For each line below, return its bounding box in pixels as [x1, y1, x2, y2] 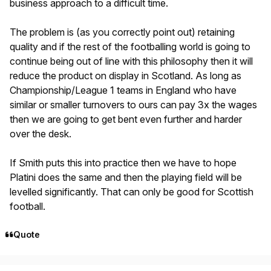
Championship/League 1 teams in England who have [10, 83, 237, 96]
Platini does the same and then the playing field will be [10, 171, 242, 183]
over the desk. [10, 127, 71, 140]
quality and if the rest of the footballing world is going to [10, 40, 250, 53]
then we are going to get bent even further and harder [10, 113, 242, 125]
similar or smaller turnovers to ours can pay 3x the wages [10, 98, 257, 111]
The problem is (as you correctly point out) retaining [10, 25, 235, 38]
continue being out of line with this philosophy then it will [10, 54, 253, 67]
